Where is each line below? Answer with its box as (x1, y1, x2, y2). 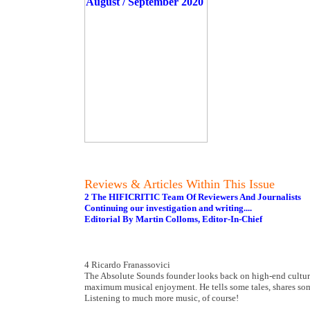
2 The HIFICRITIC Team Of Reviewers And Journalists (84, 192, 301, 202)
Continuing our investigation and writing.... (84, 203, 252, 213)
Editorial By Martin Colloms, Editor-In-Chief (84, 214, 262, 224)
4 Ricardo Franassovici (84, 259, 170, 270)
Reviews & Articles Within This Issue (84, 177, 275, 191)
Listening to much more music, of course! (84, 293, 239, 303)
